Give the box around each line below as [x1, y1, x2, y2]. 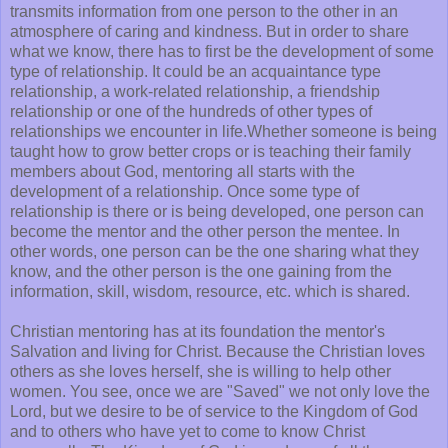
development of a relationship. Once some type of [10, 183, 359, 201]
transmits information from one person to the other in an [10, 3, 398, 21]
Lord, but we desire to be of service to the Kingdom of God [10, 403, 418, 421]
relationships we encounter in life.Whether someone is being [10, 123, 437, 141]
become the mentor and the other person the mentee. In [10, 223, 400, 241]
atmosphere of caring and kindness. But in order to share [10, 23, 409, 41]
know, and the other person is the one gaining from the [10, 263, 392, 281]
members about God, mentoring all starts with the [10, 163, 355, 181]
